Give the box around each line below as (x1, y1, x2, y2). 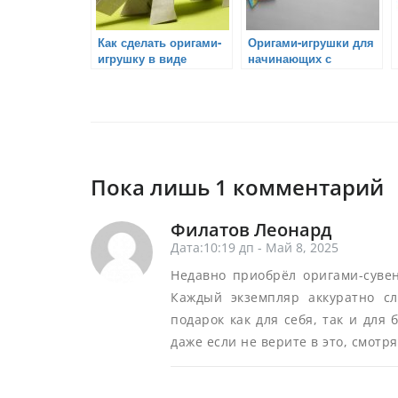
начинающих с (248, 49, 331, 67)
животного (98, 65, 158, 83)
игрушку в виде (98, 49, 187, 67)
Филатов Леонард (171, 217, 331, 242)
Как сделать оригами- (98, 33, 221, 51)
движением (248, 65, 313, 83)
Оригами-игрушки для (248, 33, 374, 51)
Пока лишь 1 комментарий (91, 171, 384, 202)
